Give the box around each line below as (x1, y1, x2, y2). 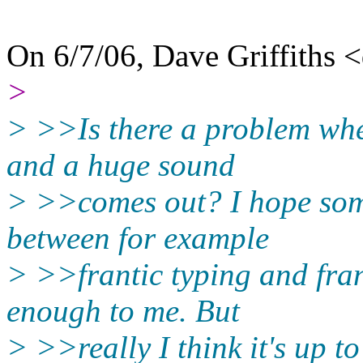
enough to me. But (6, 293, 240, 328)
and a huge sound (6, 147, 235, 182)
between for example (6, 220, 269, 255)
